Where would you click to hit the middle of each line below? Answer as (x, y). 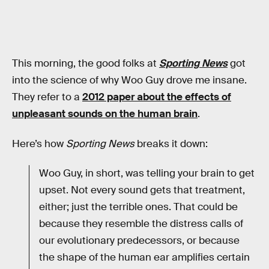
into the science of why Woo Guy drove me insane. (129, 80)
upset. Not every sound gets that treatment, (142, 190)
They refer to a (47, 97)
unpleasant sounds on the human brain (105, 114)
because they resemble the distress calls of (141, 224)
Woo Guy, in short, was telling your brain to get (147, 174)
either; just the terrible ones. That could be (138, 207)
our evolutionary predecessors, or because (139, 241)
